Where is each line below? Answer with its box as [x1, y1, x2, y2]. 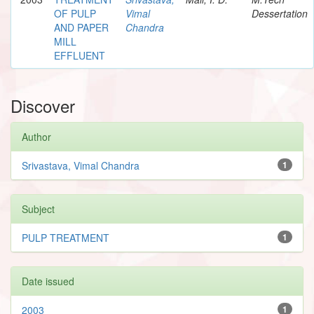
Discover [11, 93, 75, 118]
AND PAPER [54, 20, 109, 34]
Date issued [22, 273, 74, 288]
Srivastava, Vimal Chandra [22, 158, 139, 172]
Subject [22, 201, 55, 216]
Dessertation [252, 6, 308, 20]
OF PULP [54, 6, 96, 20]
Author [22, 129, 51, 144]
